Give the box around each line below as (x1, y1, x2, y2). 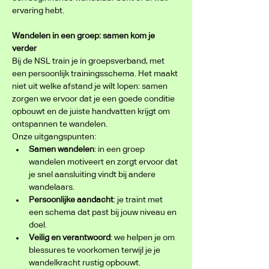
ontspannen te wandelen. (12, 120, 107, 128)
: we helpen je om (110, 234, 177, 242)
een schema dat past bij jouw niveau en (29, 208, 178, 217)
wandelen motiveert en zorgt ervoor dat (29, 158, 180, 166)
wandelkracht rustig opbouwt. (29, 259, 141, 267)
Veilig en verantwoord (29, 234, 110, 242)
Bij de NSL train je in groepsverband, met (12, 57, 166, 65)
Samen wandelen (29, 145, 94, 154)
